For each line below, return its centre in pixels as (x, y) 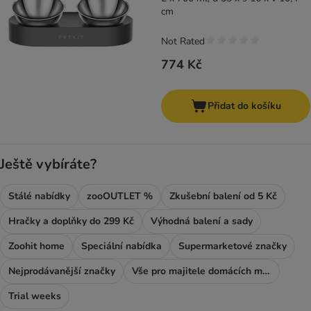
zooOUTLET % (120, 196)
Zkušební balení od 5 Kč (223, 196)
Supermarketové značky (233, 246)
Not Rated (183, 42)
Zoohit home (36, 246)
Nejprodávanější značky (62, 271)
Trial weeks (35, 296)
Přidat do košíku (244, 106)
